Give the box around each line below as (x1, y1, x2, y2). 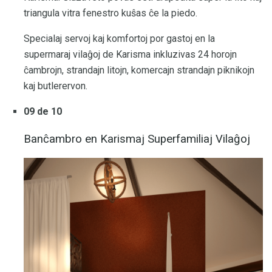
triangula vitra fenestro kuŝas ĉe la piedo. (24, 7, 197, 19)
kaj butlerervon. (24, 80, 87, 92)
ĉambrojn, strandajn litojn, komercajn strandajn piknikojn (24, 64, 254, 76)
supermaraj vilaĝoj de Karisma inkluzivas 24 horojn (24, 48, 237, 60)
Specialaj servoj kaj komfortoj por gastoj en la (24, 32, 215, 44)
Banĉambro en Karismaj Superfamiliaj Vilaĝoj (24, 132, 250, 146)
